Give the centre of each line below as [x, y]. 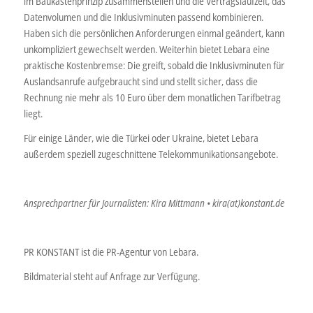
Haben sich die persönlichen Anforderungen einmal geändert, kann [154, 34]
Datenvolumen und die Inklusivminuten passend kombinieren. [143, 17]
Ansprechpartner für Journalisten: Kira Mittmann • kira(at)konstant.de [154, 203]
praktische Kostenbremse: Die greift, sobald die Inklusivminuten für [154, 66]
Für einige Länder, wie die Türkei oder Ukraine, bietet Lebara [141, 138]
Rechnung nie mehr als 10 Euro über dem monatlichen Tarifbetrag [152, 98]
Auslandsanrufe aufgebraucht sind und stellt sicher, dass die [140, 82]
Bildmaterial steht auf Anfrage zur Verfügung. [111, 276]
